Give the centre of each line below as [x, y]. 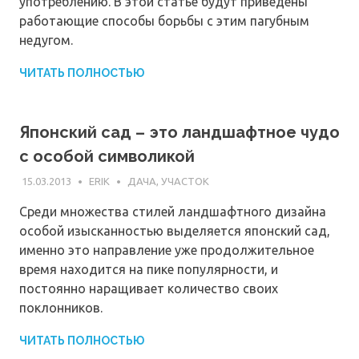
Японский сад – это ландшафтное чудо [179, 133]
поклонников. [61, 307]
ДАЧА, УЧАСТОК [168, 181]
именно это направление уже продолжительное [167, 250]
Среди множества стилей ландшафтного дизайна [173, 211]
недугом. [46, 40]
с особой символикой [107, 157]
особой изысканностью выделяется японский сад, [175, 230]
